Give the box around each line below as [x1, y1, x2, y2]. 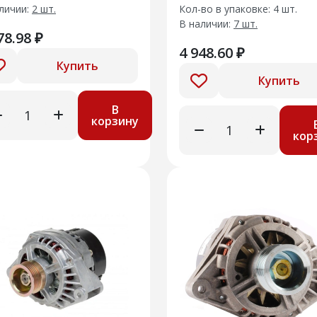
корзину [91, 113, 139, 129]
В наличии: [179, 17, 234, 30]
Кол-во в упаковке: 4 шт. [179, 2, 297, 16]
